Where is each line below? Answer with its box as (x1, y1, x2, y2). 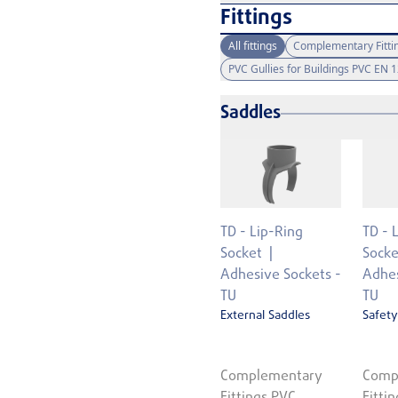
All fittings (228, 38, 277, 53)
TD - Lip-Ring (220, 221, 303, 243)
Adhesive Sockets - (220, 264, 341, 286)
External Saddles (220, 306, 310, 325)
